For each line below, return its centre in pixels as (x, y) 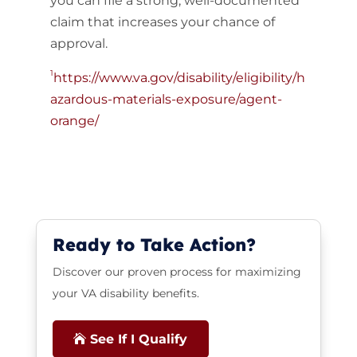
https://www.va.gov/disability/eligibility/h (179, 78)
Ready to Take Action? (154, 245)
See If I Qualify (138, 339)
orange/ (74, 121)
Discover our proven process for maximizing (177, 272)
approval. (78, 43)
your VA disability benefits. (126, 293)
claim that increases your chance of (162, 22)
